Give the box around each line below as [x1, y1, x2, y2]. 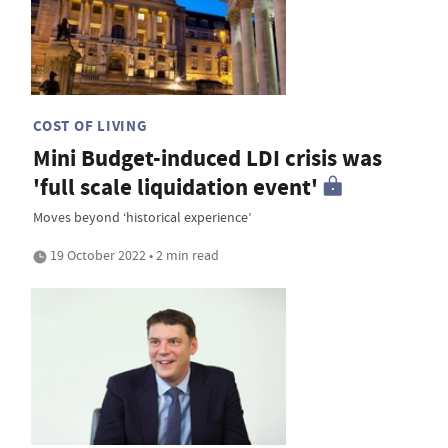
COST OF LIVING [33, 115, 148, 136]
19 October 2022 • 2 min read [47, 245, 219, 264]
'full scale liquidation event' [33, 171, 318, 203]
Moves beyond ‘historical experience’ [33, 207, 251, 226]
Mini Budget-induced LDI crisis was [33, 142, 382, 174]
